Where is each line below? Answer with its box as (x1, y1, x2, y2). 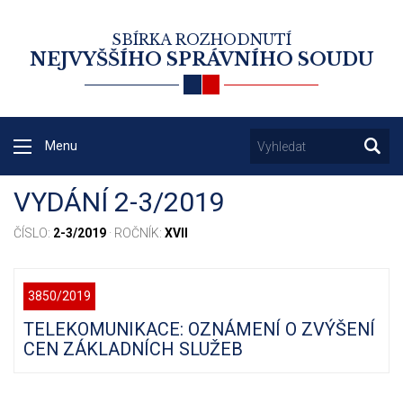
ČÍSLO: (13, 226, 53, 241)
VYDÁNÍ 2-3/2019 (13, 186, 225, 219)
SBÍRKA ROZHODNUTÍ (112, 31, 291, 49)
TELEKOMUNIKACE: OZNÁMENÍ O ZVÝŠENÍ (23, 318, 375, 341)
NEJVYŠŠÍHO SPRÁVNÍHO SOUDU (30, 49, 373, 70)
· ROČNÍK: (106, 226, 165, 241)
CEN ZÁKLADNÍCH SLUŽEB (23, 338, 243, 361)
